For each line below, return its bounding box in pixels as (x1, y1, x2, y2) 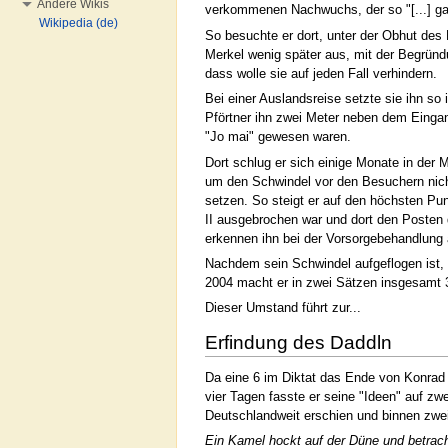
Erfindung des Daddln (205, 332, 392, 354)
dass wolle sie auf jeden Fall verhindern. (205, 65, 437, 81)
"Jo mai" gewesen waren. (205, 129, 351, 145)
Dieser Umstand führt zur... (205, 300, 361, 316)
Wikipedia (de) (39, 16, 118, 30)
